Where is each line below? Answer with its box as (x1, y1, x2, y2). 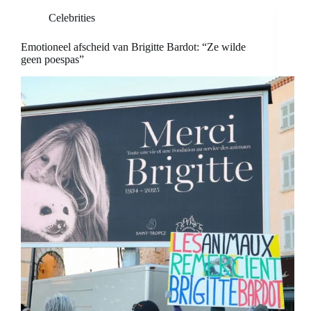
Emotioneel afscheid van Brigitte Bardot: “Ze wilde (21, 41, 246, 53)
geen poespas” (21, 53, 84, 66)
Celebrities (49, 12, 95, 24)
